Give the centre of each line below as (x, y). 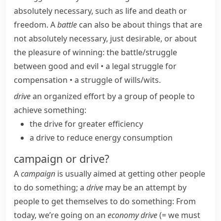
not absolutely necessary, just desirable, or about (105, 38)
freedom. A (36, 25)
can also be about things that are (140, 25)
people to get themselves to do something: (95, 201)
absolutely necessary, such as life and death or (100, 11)
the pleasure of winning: (60, 52)
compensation (41, 80)
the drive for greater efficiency (86, 124)
